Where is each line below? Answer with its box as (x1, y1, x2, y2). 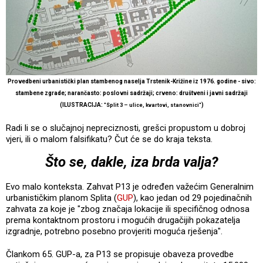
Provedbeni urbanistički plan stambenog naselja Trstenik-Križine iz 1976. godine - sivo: (7, 78, 256, 85)
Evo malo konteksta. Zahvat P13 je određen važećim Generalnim (6, 181, 254, 193)
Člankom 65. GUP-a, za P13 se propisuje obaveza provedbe (6, 249, 234, 260)
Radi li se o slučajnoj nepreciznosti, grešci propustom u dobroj (6, 123, 245, 134)
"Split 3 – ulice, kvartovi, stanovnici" (103, 102, 201, 109)
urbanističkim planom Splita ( (6, 193, 117, 204)
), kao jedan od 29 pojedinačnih (133, 193, 252, 204)
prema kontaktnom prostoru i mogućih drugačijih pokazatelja (6, 215, 240, 226)
